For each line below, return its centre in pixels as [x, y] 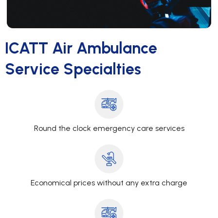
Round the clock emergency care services [109, 128]
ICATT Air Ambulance [81, 48]
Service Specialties [73, 69]
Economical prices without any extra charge [109, 183]
